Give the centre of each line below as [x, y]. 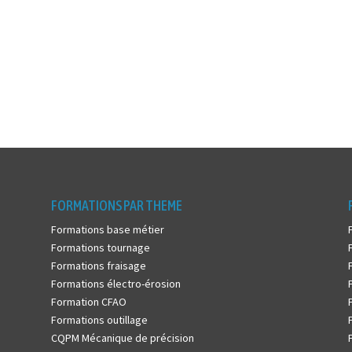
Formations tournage [100, 247]
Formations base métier [107, 229]
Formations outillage [99, 319]
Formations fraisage [98, 265]
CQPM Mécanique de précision [122, 337]
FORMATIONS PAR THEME [116, 205]
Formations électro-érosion [115, 283]
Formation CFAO [88, 301]
